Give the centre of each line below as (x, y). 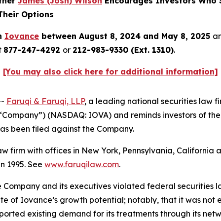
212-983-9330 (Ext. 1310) (123, 50)
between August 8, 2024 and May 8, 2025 (126, 36)
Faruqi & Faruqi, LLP (45, 101)
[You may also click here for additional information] (110, 72)
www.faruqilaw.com (82, 165)
